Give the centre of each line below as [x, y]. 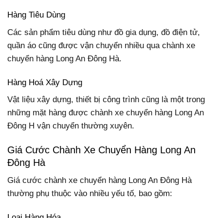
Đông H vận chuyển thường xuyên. [71, 126]
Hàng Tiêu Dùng [36, 15]
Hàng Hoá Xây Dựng [45, 82]
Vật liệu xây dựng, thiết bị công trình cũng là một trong [106, 100]
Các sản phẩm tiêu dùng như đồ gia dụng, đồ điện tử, [104, 32]
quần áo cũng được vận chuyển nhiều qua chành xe [101, 45]
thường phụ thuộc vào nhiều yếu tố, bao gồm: [90, 193]
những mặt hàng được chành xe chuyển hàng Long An [106, 113]
